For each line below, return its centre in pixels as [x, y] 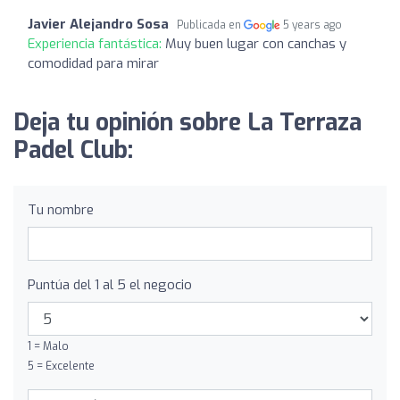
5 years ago [313, 25]
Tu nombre [61, 210]
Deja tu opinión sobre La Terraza [187, 123]
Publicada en [210, 25]
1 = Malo [48, 346]
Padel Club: [73, 150]
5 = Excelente [61, 366]
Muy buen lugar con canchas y [256, 44]
